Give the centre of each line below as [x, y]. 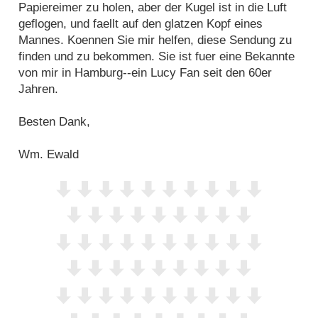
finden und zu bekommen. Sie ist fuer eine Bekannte [157, 57]
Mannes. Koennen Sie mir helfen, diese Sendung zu [155, 40]
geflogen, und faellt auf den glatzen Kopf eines [141, 24]
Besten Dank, [55, 122]
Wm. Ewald [49, 155]
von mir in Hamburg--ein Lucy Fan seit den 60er [146, 73]
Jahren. [39, 89]
